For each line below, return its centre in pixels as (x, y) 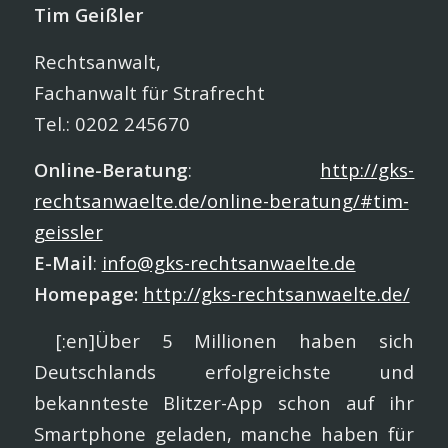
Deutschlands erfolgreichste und (224, 371)
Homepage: (85, 294)
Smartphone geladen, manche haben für (224, 433)
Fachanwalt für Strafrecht (149, 92)
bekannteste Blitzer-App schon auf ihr (224, 402)
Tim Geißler (88, 14)
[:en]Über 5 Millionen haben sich (224, 340)
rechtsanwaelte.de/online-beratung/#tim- (221, 201)
